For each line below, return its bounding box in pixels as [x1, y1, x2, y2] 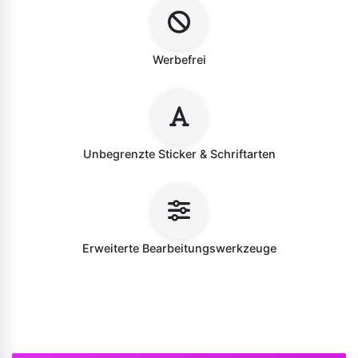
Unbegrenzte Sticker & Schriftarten [82, 147, 276, 161]
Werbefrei [152, 53, 206, 66]
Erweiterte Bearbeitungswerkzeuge [82, 241, 276, 255]
